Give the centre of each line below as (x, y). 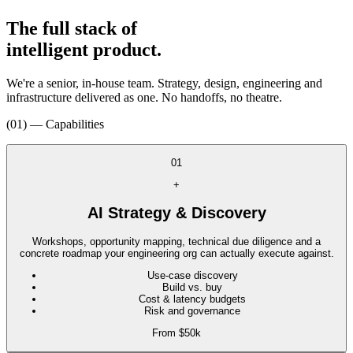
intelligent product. (84, 49)
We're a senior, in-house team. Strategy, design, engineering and (164, 83)
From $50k (176, 333)
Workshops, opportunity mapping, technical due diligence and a (176, 241)
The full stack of (72, 28)
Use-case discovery (192, 275)
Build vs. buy (192, 287)
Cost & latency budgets (192, 299)
